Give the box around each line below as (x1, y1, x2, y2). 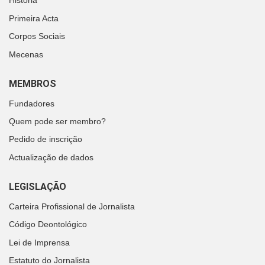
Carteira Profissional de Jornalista (9, 201, 135, 211)
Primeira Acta (9, 13, 59, 23)
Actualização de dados (9, 152, 93, 162)
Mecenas (9, 49, 43, 59)
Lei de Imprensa (9, 237, 70, 247)
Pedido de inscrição (9, 134, 82, 144)
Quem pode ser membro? (9, 117, 106, 127)
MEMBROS (9, 77, 56, 89)
